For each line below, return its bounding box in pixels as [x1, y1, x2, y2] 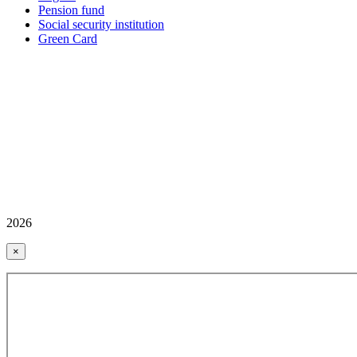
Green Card [38, 32, 97, 46]
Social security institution [38, 18, 164, 32]
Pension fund [38, 3, 104, 18]
